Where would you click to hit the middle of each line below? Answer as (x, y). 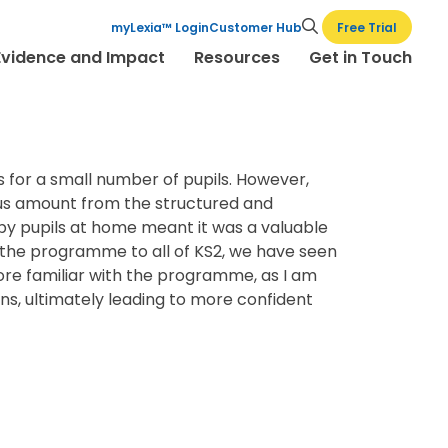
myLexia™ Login (160, 27)
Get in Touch (361, 57)
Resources (237, 57)
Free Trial (367, 27)
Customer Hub (256, 27)
